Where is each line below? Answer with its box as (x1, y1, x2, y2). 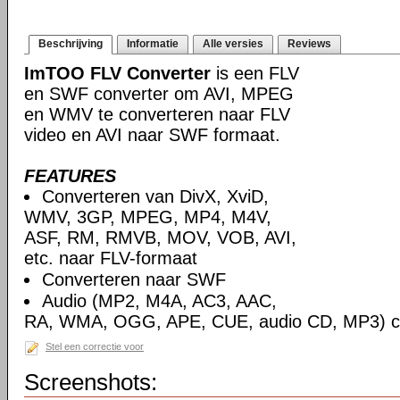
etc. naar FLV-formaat (24, 248, 197, 268)
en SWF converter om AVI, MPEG (24, 84, 294, 104)
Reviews (287, 37, 331, 50)
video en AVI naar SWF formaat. (24, 125, 280, 145)
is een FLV (211, 63, 299, 83)
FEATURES (24, 166, 116, 186)
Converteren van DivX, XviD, (42, 187, 269, 206)
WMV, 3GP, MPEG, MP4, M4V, (24, 207, 271, 227)
